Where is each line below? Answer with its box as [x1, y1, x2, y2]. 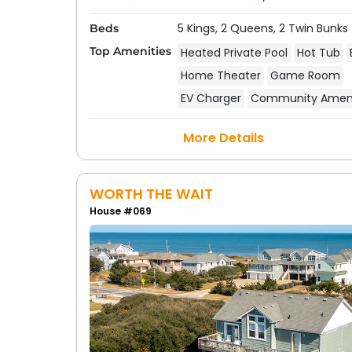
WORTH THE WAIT [89, 183, 213, 203]
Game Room [269, 67, 340, 83]
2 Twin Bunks [278, 20, 348, 36]
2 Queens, [220, 20, 279, 36]
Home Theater [180, 67, 261, 83]
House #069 [89, 203, 152, 218]
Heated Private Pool [180, 44, 288, 60]
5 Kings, [177, 20, 221, 36]
